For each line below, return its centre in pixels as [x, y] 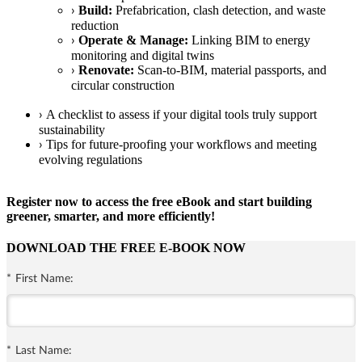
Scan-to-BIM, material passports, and [230, 69]
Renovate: [106, 69]
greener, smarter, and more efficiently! [111, 216]
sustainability [72, 129]
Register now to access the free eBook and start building [159, 201]
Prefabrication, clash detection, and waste [219, 10]
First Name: [44, 279]
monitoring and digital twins [143, 55]
